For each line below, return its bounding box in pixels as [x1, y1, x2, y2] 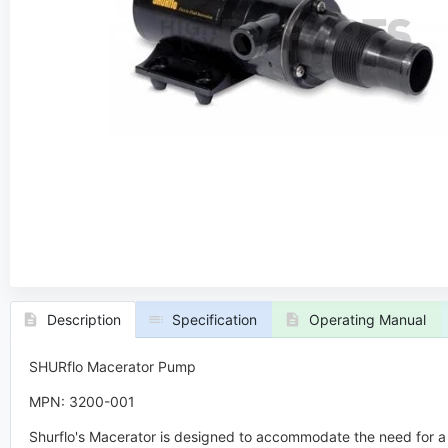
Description [46, 311, 121, 328]
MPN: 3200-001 [28, 392, 135, 410]
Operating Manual [308, 311, 426, 328]
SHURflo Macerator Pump [28, 357, 200, 375]
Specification [172, 311, 257, 328]
